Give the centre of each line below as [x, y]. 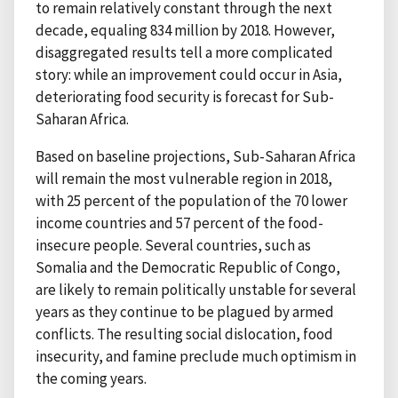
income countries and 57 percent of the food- [179, 223]
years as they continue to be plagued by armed [185, 311]
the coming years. [91, 378]
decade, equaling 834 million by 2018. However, [185, 30]
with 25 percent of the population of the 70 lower [191, 200]
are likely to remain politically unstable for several [196, 289]
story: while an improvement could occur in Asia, [189, 74]
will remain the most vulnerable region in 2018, [184, 178]
